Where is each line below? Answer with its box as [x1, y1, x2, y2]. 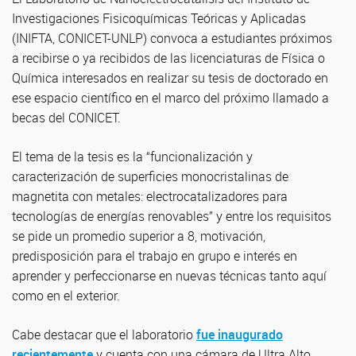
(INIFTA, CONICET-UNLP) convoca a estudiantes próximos [12, 29, 332, 47]
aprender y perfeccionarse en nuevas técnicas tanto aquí [12, 267, 327, 284]
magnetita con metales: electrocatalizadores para [12, 188, 288, 205]
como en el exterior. [12, 287, 120, 304]
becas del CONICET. [12, 109, 121, 126]
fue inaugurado [196, 326, 283, 343]
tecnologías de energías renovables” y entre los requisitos [12, 207, 331, 225]
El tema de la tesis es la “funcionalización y [12, 148, 253, 165]
